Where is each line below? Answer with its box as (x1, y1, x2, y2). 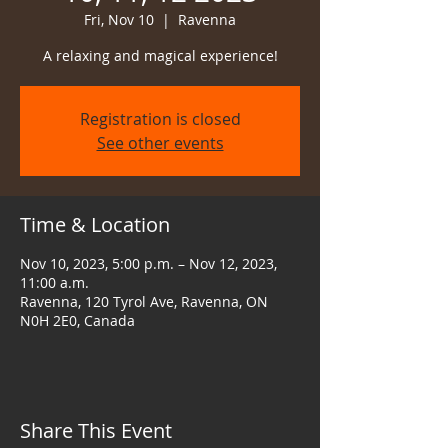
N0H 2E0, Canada (20, 311, 135, 330)
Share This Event (20, 417, 172, 444)
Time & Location (20, 211, 170, 238)
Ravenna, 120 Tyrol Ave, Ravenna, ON (20, 292, 268, 311)
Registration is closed (79, 108, 241, 130)
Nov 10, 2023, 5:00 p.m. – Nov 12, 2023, (20, 254, 277, 273)
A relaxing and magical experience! (42, 46, 278, 65)
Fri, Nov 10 (84, 10, 154, 29)
